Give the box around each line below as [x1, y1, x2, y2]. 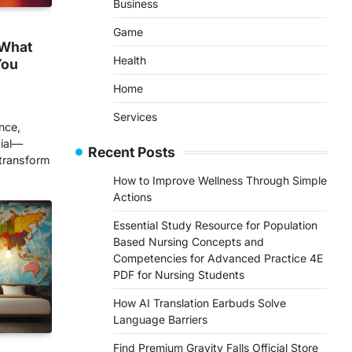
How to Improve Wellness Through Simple [113, 174, 327, 187]
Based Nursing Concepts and [113, 235, 264, 248]
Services [113, 110, 157, 123]
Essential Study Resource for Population [113, 218, 317, 232]
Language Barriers [113, 313, 207, 326]
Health [113, 53, 146, 67]
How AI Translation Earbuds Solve [113, 296, 286, 310]
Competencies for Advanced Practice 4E [113, 251, 323, 265]
